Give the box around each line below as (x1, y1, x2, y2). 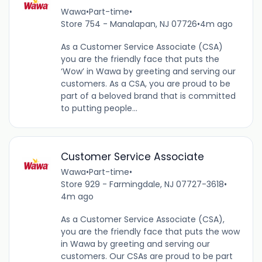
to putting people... (60, 102, 137, 115)
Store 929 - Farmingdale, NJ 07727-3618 (60, 178, 224, 190)
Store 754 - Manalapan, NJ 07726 (60, 18, 197, 30)
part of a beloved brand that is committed (60, 90, 236, 102)
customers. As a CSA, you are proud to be (60, 78, 230, 90)
